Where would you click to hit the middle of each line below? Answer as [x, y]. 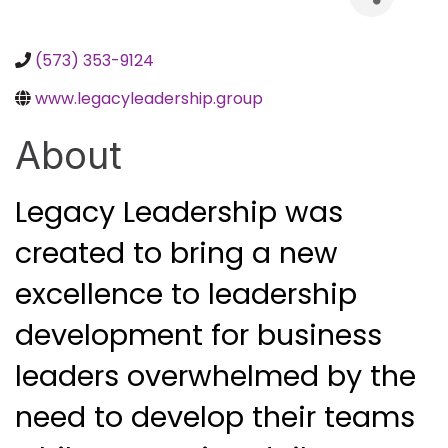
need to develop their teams [215, 417]
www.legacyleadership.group [149, 99]
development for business [198, 335]
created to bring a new [176, 253]
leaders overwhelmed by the [215, 376]
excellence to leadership [186, 294]
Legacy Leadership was [179, 212]
